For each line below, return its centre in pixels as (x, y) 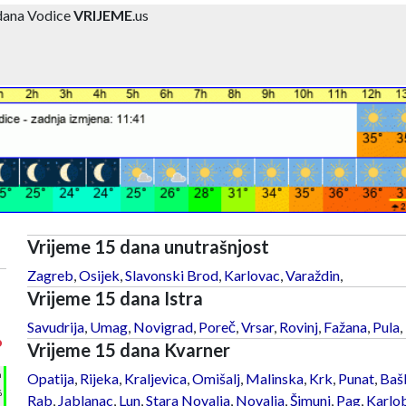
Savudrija (55, 326)
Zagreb (50, 275)
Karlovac (251, 275)
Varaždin (312, 275)
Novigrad (163, 326)
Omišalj (216, 378)
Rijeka (99, 378)
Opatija (50, 378)
